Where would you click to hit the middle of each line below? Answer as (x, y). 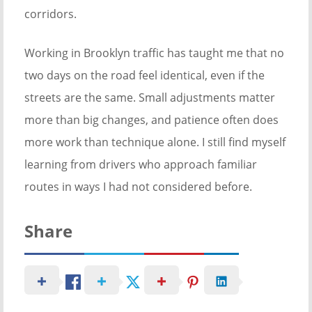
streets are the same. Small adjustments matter (150, 98)
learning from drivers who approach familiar (141, 165)
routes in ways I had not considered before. (138, 187)
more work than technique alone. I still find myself (155, 142)
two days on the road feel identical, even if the (145, 76)
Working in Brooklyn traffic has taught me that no (154, 53)
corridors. (50, 14)
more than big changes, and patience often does (151, 120)
